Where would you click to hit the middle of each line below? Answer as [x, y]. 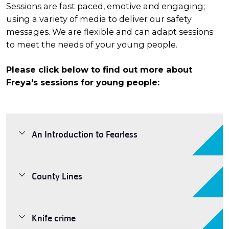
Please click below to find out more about [99, 69]
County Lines [57, 176]
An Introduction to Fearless [85, 134]
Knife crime [54, 218]
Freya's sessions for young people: [83, 82]
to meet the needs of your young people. [93, 44]
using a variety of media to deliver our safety [99, 19]
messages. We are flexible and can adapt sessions [110, 31]
